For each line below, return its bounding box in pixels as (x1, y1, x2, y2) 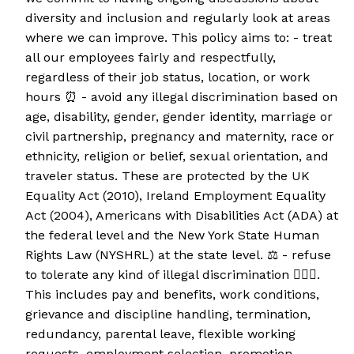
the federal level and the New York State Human (25, 228, 319, 243)
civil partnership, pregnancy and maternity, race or (25, 129, 334, 145)
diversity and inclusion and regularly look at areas (25, 10, 330, 26)
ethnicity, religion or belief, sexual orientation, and (25, 149, 329, 164)
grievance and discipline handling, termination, (25, 307, 311, 322)
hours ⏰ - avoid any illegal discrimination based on (25, 89, 337, 105)
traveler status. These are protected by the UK (25, 168, 310, 184)
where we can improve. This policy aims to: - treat (25, 30, 332, 46)
